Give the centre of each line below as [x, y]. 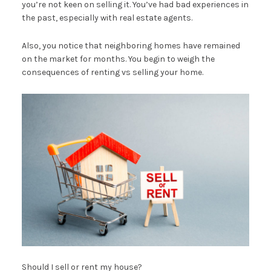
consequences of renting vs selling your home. [112, 72]
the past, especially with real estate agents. [107, 18]
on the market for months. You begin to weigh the [118, 59]
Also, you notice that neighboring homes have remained [131, 46]
